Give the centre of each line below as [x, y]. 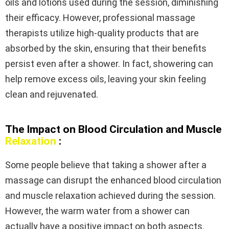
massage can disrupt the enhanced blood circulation [113, 180]
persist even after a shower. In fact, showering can [109, 64]
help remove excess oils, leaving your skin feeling [106, 79]
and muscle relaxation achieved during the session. [110, 196]
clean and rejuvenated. [52, 95]
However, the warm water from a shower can [97, 211]
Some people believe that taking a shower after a [106, 165]
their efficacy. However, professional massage [100, 18]
